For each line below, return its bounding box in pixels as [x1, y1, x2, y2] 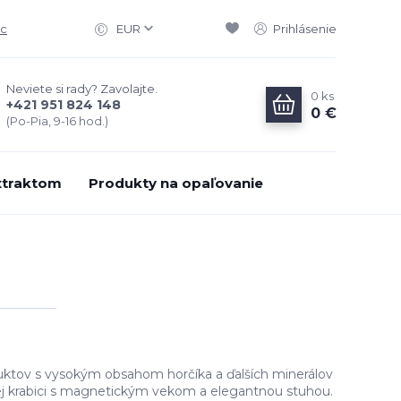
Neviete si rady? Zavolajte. [6, 81, 158, 96]
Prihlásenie [273, 21, 337, 36]
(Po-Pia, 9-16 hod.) [6, 114, 108, 128]
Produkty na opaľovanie [89, 175, 263, 192]
